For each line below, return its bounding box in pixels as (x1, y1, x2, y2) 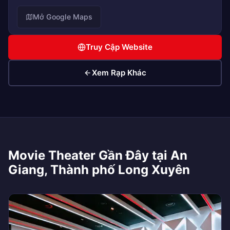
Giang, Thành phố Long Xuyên (8, 162, 190, 178)
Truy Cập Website (86, 42, 152, 52)
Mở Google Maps (33, 12, 92, 22)
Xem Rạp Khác (92, 68, 146, 78)
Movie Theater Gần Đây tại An (8, 148, 187, 163)
